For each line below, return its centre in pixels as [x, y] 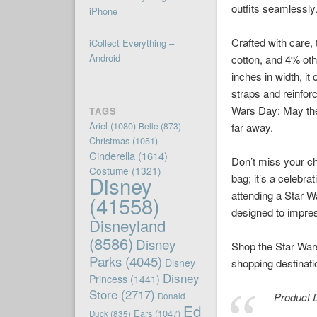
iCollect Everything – [131, 43]
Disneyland [127, 226]
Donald [171, 296]
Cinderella [112, 156]
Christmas [109, 141]
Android [104, 58]
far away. [253, 127]
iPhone [103, 11]
